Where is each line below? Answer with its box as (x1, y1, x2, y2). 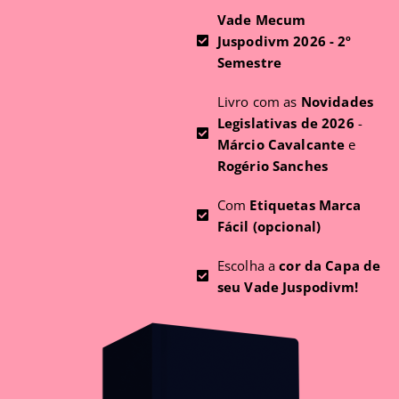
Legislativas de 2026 (216, 113, 354, 132)
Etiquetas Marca (249, 195, 362, 214)
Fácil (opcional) (216, 216, 322, 235)
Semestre (216, 53, 281, 71)
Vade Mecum (216, 10, 306, 28)
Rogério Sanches (216, 156, 328, 175)
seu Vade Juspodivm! (216, 277, 359, 296)
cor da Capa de (279, 256, 381, 274)
